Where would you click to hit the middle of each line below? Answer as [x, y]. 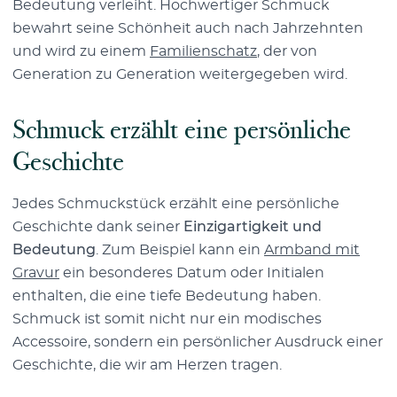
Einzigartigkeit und [253, 226]
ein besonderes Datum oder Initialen [192, 272]
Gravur [36, 272]
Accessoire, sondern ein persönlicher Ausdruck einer [198, 342]
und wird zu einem [81, 51]
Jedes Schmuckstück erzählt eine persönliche [176, 203]
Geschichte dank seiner [98, 226]
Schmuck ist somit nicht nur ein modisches [167, 319]
